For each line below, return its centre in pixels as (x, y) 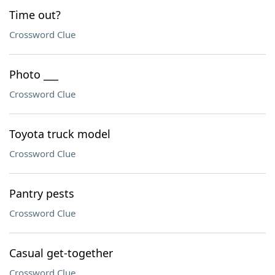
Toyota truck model (60, 134)
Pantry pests (42, 193)
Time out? (35, 15)
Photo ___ (34, 74)
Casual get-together (61, 253)
